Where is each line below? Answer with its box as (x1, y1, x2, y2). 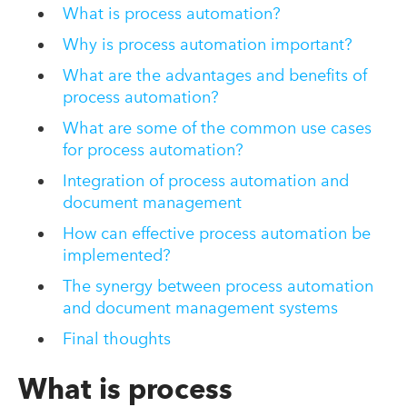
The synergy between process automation (62, 275, 373, 295)
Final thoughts (62, 328, 171, 348)
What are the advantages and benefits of (62, 65, 367, 84)
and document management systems (62, 297, 338, 317)
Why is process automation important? (62, 34, 352, 54)
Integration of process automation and (62, 170, 349, 190)
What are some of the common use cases (62, 117, 372, 137)
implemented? (62, 244, 171, 264)
